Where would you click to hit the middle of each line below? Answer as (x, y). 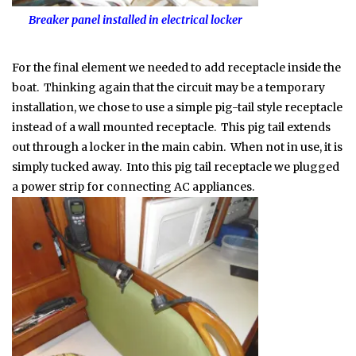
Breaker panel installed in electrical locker (135, 20)
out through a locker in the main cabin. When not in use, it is (177, 147)
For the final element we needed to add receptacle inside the (176, 68)
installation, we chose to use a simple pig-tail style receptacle (177, 108)
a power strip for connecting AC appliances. (133, 187)
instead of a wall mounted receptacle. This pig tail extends (171, 128)
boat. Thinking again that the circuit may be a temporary (168, 88)
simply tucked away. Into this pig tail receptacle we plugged (176, 167)
